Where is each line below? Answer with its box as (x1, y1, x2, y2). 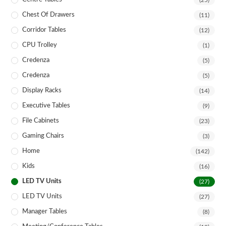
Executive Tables (22, 102, 71, 109)
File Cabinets (22, 118, 60, 125)
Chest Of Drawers (22, 12, 75, 19)
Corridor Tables (22, 27, 67, 34)
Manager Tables (22, 208, 68, 215)
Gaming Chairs (22, 133, 65, 140)
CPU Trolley (22, 42, 58, 49)
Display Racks (22, 87, 62, 94)
